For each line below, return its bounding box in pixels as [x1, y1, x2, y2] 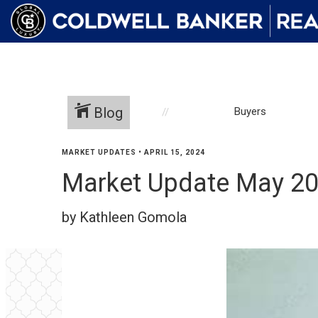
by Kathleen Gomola [62, 209, 187, 226]
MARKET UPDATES [62, 148, 136, 156]
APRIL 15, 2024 [144, 148, 205, 156]
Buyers [234, 104, 266, 118]
